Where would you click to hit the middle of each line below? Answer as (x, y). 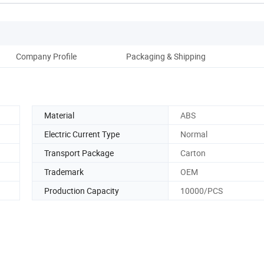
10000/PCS (202, 190)
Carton (193, 153)
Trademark (64, 171)
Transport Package (79, 153)
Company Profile (46, 56)
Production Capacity (82, 190)
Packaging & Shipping (166, 56)
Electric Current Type (82, 134)
